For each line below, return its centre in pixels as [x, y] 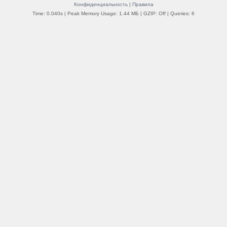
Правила [143, 4]
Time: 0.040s [48, 13]
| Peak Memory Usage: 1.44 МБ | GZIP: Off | [117, 13]
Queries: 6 [182, 13]
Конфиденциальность [101, 4]
